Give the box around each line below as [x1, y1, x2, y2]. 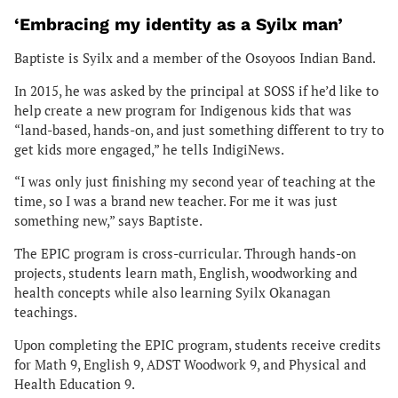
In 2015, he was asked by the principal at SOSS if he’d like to [14, 82, 378, 99]
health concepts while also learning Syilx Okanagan [14, 284, 330, 302]
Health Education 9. [14, 375, 138, 393]
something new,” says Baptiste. [14, 212, 205, 230]
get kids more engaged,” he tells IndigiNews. [14, 140, 284, 158]
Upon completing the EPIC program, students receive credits [14, 336, 381, 354]
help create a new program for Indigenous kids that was [14, 101, 352, 119]
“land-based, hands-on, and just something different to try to [14, 121, 384, 139]
